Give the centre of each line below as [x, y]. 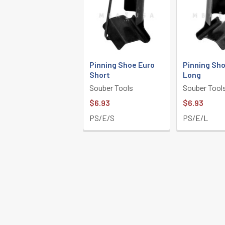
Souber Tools [111, 88]
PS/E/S [102, 118]
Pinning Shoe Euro [122, 65]
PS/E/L [195, 118]
